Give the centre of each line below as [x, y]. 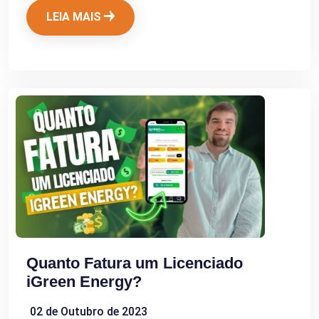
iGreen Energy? [84, 282]
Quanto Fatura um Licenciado [135, 263]
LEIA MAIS [75, 17]
